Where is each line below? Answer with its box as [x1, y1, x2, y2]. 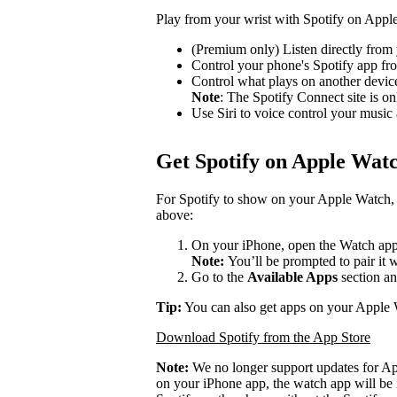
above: [156, 206, 193, 222]
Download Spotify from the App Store [156, 329, 370, 345]
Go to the [191, 269, 247, 284]
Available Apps [247, 269, 338, 284]
